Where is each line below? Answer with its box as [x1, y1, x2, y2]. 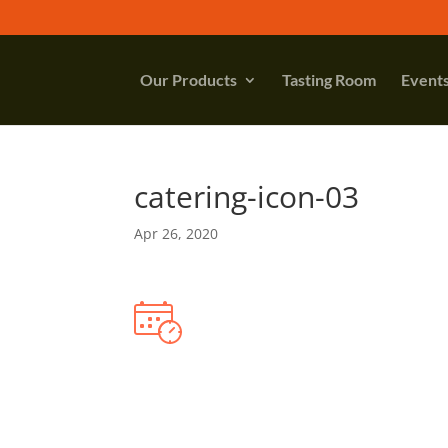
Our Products [140, 70, 238, 89]
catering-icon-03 [134, 176, 360, 217]
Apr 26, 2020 [134, 224, 219, 243]
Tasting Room [282, 70, 377, 89]
